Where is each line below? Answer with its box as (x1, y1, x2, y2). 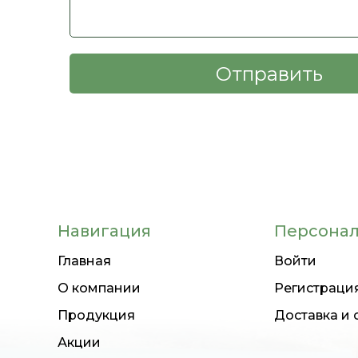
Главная (58, 253, 111, 268)
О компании (58, 280, 141, 296)
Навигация (58, 221, 151, 241)
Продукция (58, 308, 135, 323)
